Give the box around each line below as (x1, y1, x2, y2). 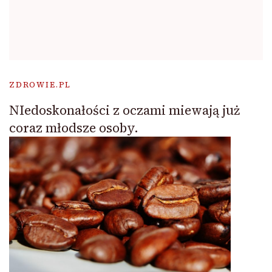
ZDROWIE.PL (9, 80, 72, 90)
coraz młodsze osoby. (9, 119, 138, 137)
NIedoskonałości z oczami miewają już (9, 101, 240, 120)
